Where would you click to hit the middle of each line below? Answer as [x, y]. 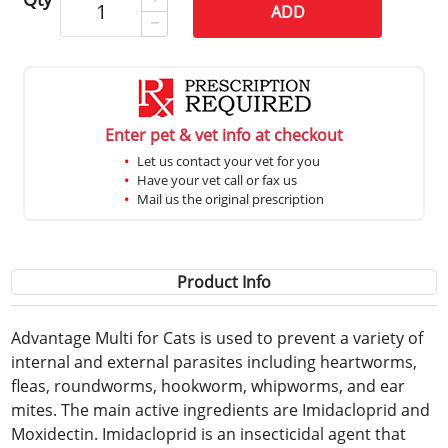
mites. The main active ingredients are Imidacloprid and [221, 409]
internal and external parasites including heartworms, [214, 361]
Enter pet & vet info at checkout [224, 134]
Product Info [224, 281]
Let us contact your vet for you [228, 160]
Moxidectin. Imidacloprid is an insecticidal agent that [209, 433]
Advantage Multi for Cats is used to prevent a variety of [217, 337]
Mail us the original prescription [230, 198]
